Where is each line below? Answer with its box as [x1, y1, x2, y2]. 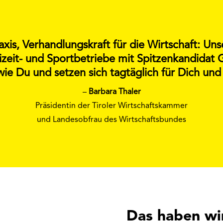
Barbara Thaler [88, 88, 141, 97]
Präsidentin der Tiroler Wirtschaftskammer [35, 102, 188, 111]
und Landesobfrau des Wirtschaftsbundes [37, 116, 186, 124]
